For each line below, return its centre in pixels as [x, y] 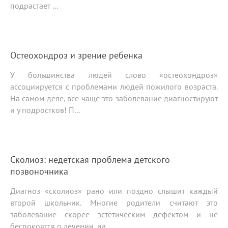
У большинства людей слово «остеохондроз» [114, 75]
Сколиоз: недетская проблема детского [90, 160]
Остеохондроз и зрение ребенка [76, 55]
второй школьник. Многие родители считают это [114, 203]
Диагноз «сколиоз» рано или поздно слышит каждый [114, 191]
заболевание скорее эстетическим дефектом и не [114, 215]
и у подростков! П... [45, 110]
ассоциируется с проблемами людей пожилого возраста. [114, 87]
